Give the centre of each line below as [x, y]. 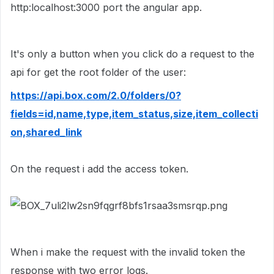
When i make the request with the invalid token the [128, 252]
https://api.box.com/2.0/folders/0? [96, 95]
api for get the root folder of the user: [98, 72]
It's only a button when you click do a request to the [132, 54]
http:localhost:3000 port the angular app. [106, 7]
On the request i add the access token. [99, 169]
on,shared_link [46, 132]
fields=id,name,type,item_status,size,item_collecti [134, 114]
